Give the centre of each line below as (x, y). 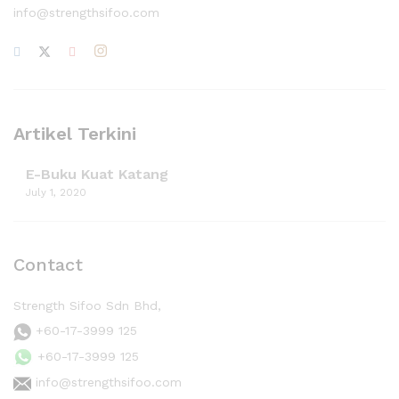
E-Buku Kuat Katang (97, 174)
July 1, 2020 (56, 192)
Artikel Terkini (75, 133)
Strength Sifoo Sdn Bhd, (87, 306)
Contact (48, 265)
